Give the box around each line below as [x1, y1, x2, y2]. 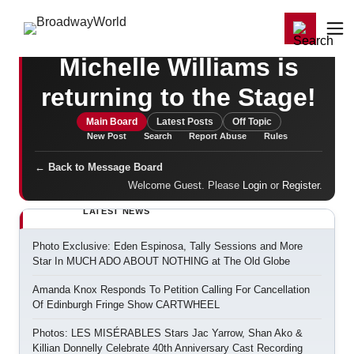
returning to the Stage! [41, 83, 316, 111]
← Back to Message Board [35, 161, 163, 173]
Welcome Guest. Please [128, 179, 243, 191]
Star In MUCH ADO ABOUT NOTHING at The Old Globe [32, 255, 290, 267]
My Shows [156, 14, 204, 26]
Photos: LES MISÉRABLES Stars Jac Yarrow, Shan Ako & [32, 327, 303, 339]
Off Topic [232, 116, 272, 127]
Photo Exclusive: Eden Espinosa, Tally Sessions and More [32, 240, 303, 252]
